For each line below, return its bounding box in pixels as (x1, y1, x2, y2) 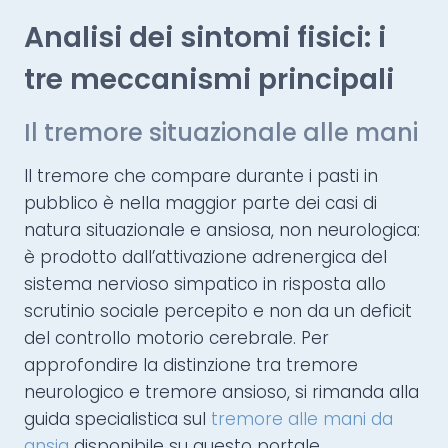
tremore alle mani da (211, 407, 393, 432)
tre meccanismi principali (24, 60, 394, 100)
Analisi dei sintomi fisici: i (24, 18, 386, 58)
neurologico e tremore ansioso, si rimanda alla (24, 380, 419, 405)
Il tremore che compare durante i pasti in (24, 164, 378, 189)
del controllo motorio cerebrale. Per (24, 326, 329, 351)
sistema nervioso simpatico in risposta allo (24, 272, 386, 297)
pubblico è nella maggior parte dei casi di (24, 191, 377, 216)
